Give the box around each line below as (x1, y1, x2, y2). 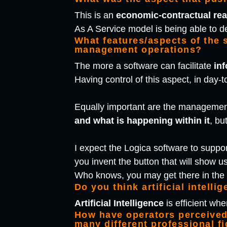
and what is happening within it (74, 116, 210, 126)
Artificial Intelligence (74, 198, 164, 209)
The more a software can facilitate (74, 61, 214, 71)
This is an (74, 10, 116, 21)
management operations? (74, 45, 202, 55)
